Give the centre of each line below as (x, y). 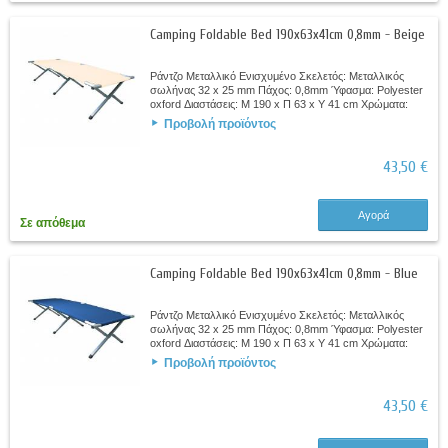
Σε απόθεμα (52, 223)
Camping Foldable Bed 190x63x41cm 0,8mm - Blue (284, 274)
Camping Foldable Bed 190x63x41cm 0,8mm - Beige (287, 35)
